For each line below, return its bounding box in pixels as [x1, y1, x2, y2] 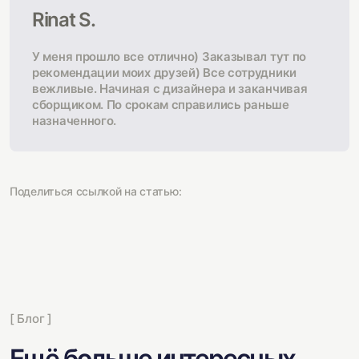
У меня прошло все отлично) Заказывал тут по [32, 49, 307, 64]
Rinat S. [32, 8, 95, 31]
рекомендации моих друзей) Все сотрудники [32, 65, 297, 80]
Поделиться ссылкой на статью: [10, 184, 182, 198]
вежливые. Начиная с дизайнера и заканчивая [32, 81, 308, 96]
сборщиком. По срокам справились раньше [32, 97, 289, 112]
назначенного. [32, 113, 117, 128]
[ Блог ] [10, 311, 52, 326]
